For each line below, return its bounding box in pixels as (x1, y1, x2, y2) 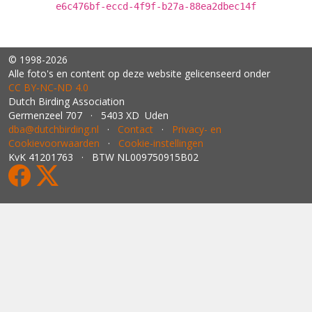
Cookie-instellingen (118, 136, 203, 150)
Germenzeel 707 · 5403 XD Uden (8, 109, 169, 122)
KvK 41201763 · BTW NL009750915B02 (8, 150, 198, 164)
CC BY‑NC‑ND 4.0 (8, 81, 88, 94)
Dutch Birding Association (8, 95, 125, 108)
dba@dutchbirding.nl (8, 123, 99, 136)
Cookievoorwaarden (8, 136, 100, 150)
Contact (118, 123, 153, 136)
